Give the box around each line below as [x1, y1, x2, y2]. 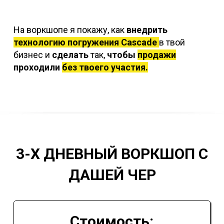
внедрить [126, 24, 167, 35]
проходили [13, 62, 62, 73]
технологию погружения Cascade [13, 37, 157, 48]
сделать [51, 49, 90, 60]
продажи [137, 49, 176, 60]
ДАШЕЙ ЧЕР [68, 166, 156, 184]
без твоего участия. [61, 62, 148, 73]
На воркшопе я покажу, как [13, 24, 126, 35]
